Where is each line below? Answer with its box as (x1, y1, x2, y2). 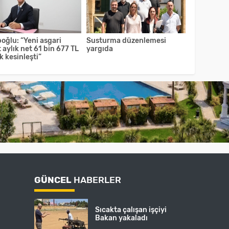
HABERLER (72, 174, 122, 185)
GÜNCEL (34, 174, 72, 185)
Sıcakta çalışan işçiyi (95, 205, 167, 215)
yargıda (86, 44, 113, 54)
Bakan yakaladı (95, 214, 148, 223)
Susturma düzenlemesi (86, 36, 167, 45)
